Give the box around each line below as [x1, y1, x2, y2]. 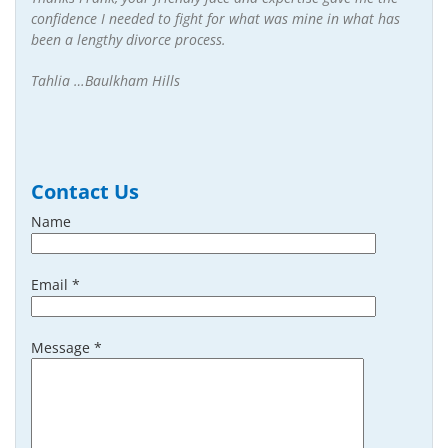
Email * [31, 274, 80, 294]
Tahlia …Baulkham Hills [31, 70, 180, 90]
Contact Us [31, 177, 139, 205]
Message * [31, 337, 102, 357]
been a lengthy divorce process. [31, 29, 226, 49]
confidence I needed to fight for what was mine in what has [31, 8, 400, 28]
